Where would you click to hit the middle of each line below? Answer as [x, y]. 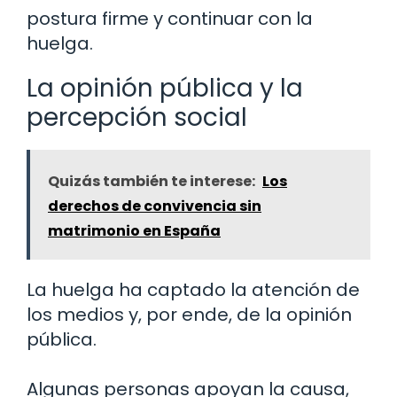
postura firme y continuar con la [170, 18]
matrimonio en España [134, 230]
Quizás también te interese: [152, 181]
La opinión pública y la [165, 88]
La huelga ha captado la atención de [193, 289]
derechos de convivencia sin [155, 206]
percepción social [137, 117]
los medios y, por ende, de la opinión [189, 314]
